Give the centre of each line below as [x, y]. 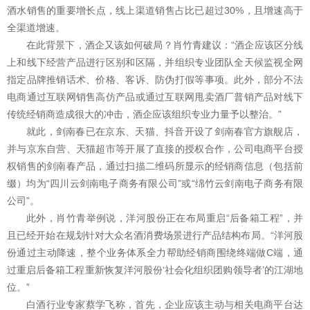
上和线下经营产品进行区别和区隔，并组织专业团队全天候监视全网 [155, 63]
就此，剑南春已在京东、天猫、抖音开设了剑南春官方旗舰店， [165, 132]
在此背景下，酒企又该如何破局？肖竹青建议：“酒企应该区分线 [165, 45]
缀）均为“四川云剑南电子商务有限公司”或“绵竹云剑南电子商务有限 [155, 184]
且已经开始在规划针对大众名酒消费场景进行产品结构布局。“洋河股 [155, 236]
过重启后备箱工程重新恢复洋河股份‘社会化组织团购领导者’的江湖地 [155, 270]
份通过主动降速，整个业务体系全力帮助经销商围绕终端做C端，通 [155, 253]
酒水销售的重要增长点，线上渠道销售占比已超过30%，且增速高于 [155, 11]
